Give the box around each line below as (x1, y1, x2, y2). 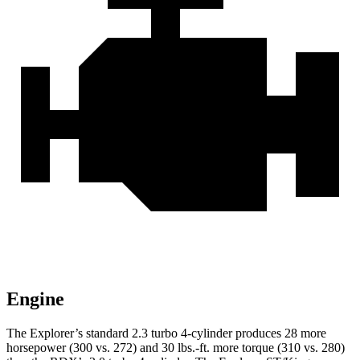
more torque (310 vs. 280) (210, 341, 345, 355)
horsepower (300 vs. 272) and (6, 341, 162, 355)
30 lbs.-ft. (162, 341, 210, 355)
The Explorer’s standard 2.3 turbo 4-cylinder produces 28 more (6, 326, 326, 341)
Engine (6, 288, 64, 310)
